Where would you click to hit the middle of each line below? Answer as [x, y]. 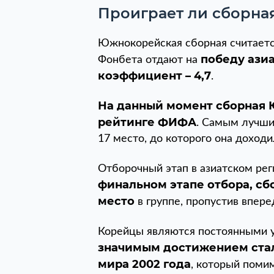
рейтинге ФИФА [147, 122]
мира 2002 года [144, 264]
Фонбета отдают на [149, 60]
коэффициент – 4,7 [154, 76]
